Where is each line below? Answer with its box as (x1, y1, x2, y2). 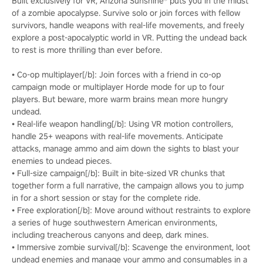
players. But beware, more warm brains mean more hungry (12, 93, 228, 104)
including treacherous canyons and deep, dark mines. (12, 229, 208, 240)
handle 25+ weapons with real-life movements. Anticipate (12, 130, 223, 141)
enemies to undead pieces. (12, 155, 112, 166)
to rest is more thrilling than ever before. (12, 44, 162, 55)
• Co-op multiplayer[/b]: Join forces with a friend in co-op (12, 69, 221, 80)
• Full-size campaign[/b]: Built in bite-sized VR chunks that (12, 167, 225, 178)
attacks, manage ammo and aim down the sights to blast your (12, 143, 239, 154)
